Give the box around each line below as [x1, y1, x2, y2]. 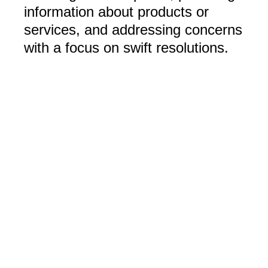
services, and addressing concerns [24, 22, 242, 38]
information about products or [24, 4, 209, 20]
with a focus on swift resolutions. [24, 39, 229, 56]
